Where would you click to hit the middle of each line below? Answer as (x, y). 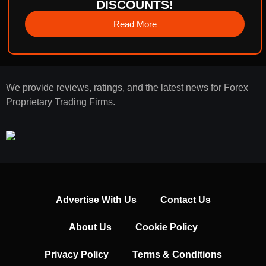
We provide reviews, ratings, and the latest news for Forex (127, 87)
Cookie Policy (166, 227)
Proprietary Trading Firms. (61, 102)
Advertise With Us (96, 199)
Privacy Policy (76, 254)
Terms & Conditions (177, 254)
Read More (135, 24)
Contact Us (185, 199)
